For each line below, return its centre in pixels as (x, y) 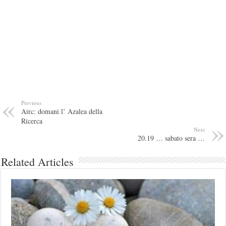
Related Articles (38, 162)
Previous (32, 103)
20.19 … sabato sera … (171, 138)
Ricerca (32, 121)
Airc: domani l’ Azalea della (62, 111)
